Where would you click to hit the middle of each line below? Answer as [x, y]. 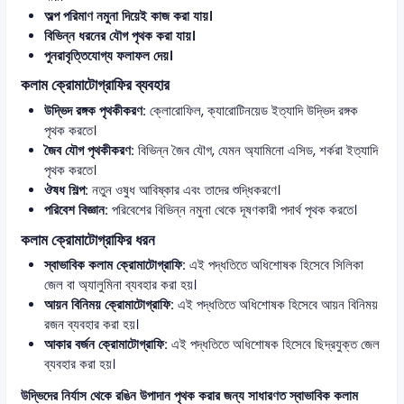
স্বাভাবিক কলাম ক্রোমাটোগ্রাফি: [115, 265]
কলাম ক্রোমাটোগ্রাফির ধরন [88, 240]
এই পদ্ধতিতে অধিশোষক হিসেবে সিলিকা [274, 265]
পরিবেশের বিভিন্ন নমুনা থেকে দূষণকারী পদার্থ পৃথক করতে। [232, 210]
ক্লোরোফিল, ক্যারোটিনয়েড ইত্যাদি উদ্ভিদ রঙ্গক [252, 110]
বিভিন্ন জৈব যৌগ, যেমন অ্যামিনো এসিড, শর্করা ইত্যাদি [256, 150]
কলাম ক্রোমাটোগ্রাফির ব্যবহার [96, 86]
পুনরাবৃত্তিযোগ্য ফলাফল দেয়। [108, 55]
